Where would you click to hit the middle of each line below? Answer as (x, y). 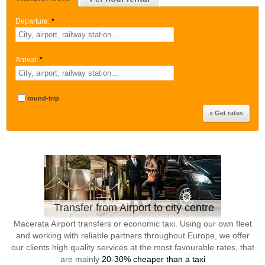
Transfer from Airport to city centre (134, 208)
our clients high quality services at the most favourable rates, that (132, 247)
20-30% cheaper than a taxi (153, 259)
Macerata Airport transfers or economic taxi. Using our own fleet (132, 224)
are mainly (81, 259)
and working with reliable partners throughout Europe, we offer (132, 235)
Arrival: (27, 60)
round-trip (43, 98)
